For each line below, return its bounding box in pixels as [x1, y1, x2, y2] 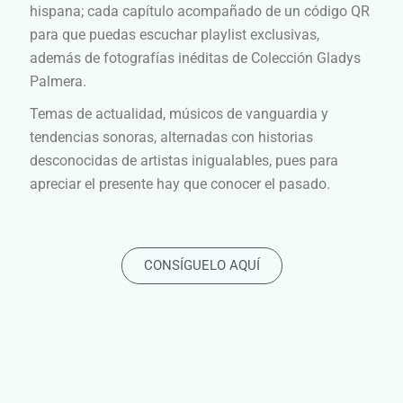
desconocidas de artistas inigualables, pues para [30, 152, 338, 170]
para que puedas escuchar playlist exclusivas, [30, 26, 319, 44]
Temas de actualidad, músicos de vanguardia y [30, 105, 328, 123]
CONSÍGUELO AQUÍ [143, 257, 260, 274]
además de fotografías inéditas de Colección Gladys [30, 49, 361, 67]
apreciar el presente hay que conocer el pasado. [30, 175, 330, 193]
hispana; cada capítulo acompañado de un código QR [30, 3, 370, 21]
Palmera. [30, 73, 86, 91]
